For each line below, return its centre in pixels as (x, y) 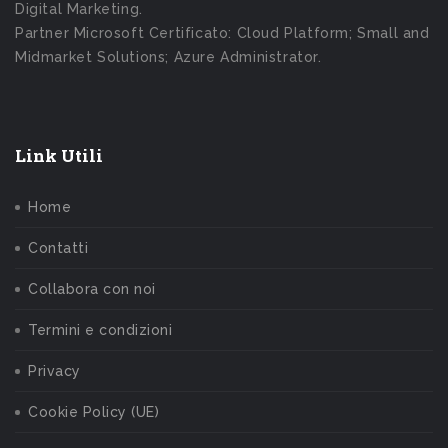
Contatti (58, 248)
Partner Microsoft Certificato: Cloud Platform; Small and (222, 33)
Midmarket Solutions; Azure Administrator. (168, 57)
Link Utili (59, 156)
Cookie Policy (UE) (93, 412)
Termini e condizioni (100, 330)
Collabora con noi (92, 289)
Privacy (54, 371)
